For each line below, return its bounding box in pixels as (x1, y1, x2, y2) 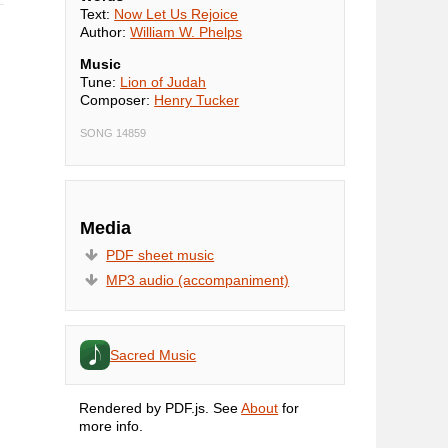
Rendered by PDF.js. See (79, 399, 242, 416)
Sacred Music (110, 346, 197, 363)
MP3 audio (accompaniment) (106, 271, 290, 288)
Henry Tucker (154, 92, 240, 109)
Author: (80, 24, 131, 41)
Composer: (80, 92, 155, 109)
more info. (79, 417, 144, 434)
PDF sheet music (106, 246, 215, 263)
